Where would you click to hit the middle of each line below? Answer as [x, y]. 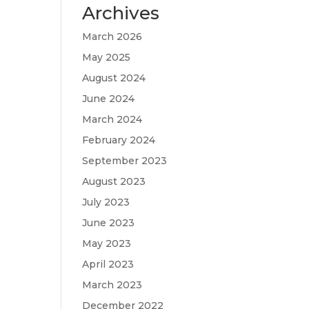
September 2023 [125, 161]
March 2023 [112, 285]
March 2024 [112, 119]
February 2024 [119, 140]
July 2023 [106, 202]
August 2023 [114, 181]
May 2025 [107, 57]
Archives [121, 13]
